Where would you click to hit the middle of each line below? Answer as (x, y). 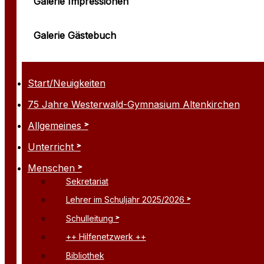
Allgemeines (54, 125)
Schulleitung (89, 218)
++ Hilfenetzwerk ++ (106, 237)
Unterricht (50, 146)
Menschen (51, 168)
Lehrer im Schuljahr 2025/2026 (125, 200)
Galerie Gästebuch (75, 35)
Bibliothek (85, 255)
